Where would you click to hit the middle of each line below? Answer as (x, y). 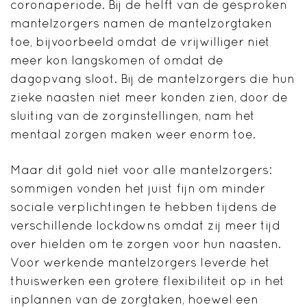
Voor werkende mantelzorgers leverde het (140, 262)
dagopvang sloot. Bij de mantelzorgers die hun (152, 79)
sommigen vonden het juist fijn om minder (138, 188)
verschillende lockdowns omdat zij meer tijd (145, 225)
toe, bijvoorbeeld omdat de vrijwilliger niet (140, 42)
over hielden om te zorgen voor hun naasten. (146, 244)
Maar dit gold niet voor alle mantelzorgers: (141, 170)
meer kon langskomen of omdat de (117, 60)
